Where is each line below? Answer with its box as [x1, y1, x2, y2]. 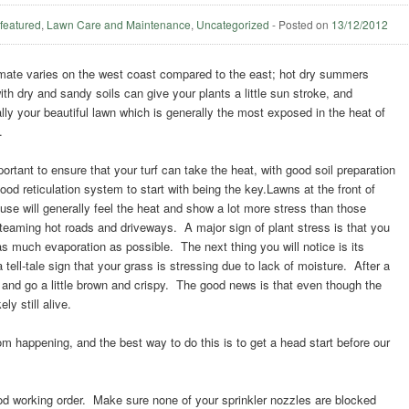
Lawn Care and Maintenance [47, 16, 192, 32]
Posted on [278, 16, 332, 32]
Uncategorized [196, 16, 270, 32]
